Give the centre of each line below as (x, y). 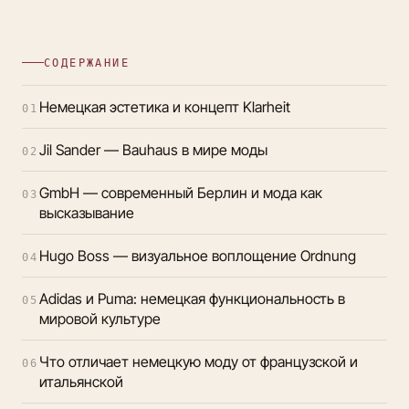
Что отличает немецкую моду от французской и (198, 361)
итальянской (81, 381)
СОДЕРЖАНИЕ (87, 63)
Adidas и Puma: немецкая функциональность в (192, 298)
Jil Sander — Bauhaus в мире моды (153, 149)
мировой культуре (100, 318)
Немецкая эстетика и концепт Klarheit (164, 106)
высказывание (86, 212)
